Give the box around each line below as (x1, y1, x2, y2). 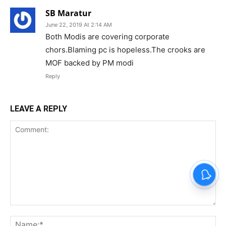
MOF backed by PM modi (45, 58, 134, 68)
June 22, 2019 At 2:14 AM (45, 21, 112, 28)
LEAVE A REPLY (10, 103, 67, 114)
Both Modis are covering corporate (45, 31, 169, 41)
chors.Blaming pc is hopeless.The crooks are (45, 44, 205, 54)
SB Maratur (45, 7, 91, 19)
